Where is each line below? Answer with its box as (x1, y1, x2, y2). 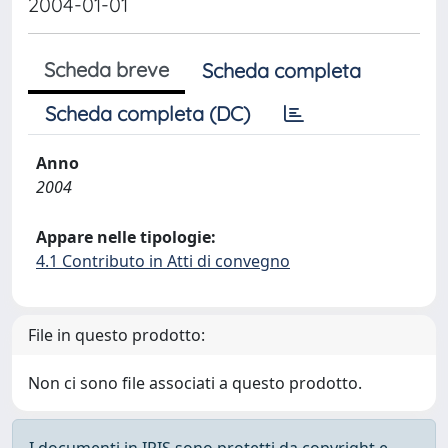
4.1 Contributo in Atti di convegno (36, 250, 290, 272)
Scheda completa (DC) (45, 101, 250, 126)
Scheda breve (44, 57, 169, 82)
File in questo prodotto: (28, 324, 205, 346)
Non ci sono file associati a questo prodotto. (28, 372, 362, 394)
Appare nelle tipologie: (36, 226, 216, 248)
